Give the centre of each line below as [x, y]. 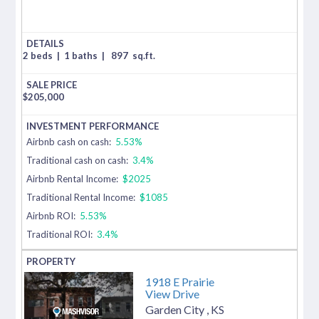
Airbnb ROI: [52, 215]
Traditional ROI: [60, 234]
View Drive [172, 293]
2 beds [39, 55]
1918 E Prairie [180, 281]
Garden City [176, 309]
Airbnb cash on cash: [70, 141]
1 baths [82, 55]
